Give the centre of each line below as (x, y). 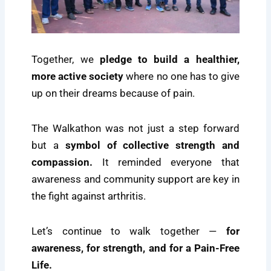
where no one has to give (181, 77)
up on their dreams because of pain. (113, 93)
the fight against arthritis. (89, 196)
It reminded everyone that (166, 162)
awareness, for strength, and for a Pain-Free (135, 248)
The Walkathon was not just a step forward (135, 129)
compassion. (62, 162)
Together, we (66, 60)
